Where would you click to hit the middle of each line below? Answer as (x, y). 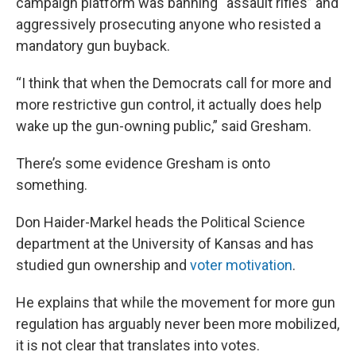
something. (52, 185)
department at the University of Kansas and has (165, 244)
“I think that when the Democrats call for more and (174, 83)
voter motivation (241, 265)
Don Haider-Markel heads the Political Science (161, 222)
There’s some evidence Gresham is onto (143, 164)
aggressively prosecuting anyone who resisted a (168, 25)
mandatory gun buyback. (93, 46)
